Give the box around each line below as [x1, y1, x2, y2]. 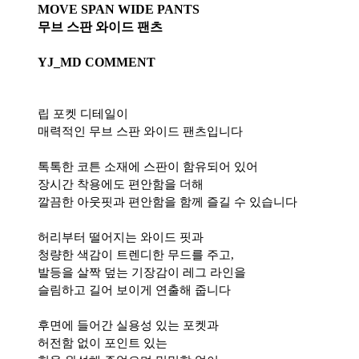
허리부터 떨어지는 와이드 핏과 [37, 231, 204, 244]
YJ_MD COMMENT [37, 55, 155, 70]
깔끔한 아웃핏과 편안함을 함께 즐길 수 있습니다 [37, 196, 297, 209]
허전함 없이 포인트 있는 [37, 337, 167, 350]
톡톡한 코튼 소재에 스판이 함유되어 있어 [37, 160, 258, 174]
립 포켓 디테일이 [37, 107, 128, 121]
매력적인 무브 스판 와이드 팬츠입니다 [37, 125, 243, 139]
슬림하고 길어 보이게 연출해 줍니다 [37, 284, 231, 297]
